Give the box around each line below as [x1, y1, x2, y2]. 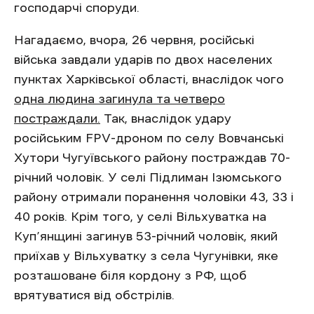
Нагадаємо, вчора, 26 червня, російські [14, 34, 254, 47]
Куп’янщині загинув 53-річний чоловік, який [14, 230, 278, 243]
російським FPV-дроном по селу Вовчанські [14, 132, 284, 145]
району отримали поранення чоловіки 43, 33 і [14, 191, 294, 204]
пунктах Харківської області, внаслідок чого [14, 73, 284, 86]
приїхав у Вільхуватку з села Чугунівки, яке [14, 250, 278, 263]
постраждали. [14, 112, 100, 125]
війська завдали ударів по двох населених [14, 53, 273, 67]
